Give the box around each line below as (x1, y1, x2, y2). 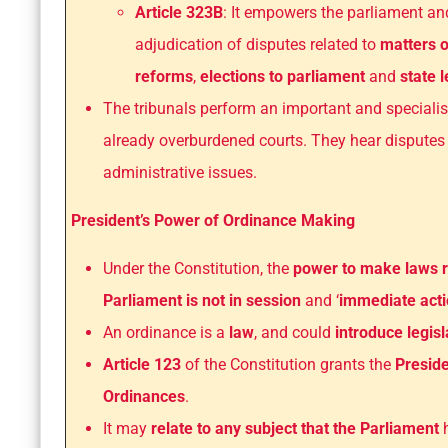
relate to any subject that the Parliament (151, 419, 443, 439)
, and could (254, 323, 335, 343)
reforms (135, 67, 193, 87)
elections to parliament (200, 67, 365, 87)
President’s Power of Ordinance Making (71, 211, 355, 231)
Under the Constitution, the (103, 259, 289, 279)
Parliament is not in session (103, 291, 301, 311)
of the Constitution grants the (185, 355, 391, 375)
